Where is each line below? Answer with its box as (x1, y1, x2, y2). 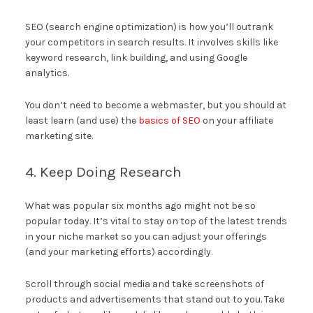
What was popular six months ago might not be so (24, 199, 256, 212)
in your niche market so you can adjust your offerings (24, 230, 267, 242)
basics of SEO (138, 114, 201, 126)
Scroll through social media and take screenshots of (24, 277, 264, 290)
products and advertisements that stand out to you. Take (24, 293, 284, 305)
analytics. (24, 66, 69, 79)
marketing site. (24, 129, 93, 142)
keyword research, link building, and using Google (24, 51, 247, 64)
